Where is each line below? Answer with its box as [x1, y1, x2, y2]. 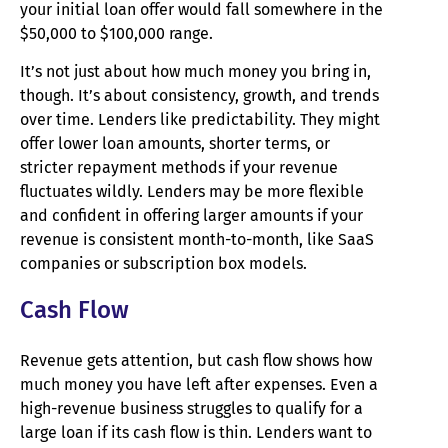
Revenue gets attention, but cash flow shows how [20, 350, 372, 370]
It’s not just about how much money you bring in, [20, 62, 371, 82]
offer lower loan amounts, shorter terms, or [20, 134, 330, 154]
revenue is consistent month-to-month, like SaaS [20, 230, 374, 250]
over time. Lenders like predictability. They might [20, 110, 380, 130]
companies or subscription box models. [20, 254, 307, 274]
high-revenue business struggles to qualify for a [20, 398, 363, 418]
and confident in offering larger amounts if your [20, 206, 363, 226]
